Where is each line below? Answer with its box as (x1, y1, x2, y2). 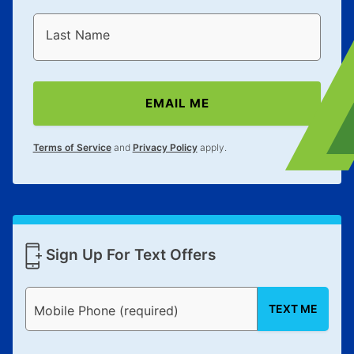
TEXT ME (269, 302, 318, 316)
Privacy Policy (132, 141, 198, 153)
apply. (197, 141, 227, 153)
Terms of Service (32, 141, 111, 153)
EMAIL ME (145, 96, 209, 111)
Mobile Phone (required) (33, 302, 179, 318)
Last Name (45, 27, 110, 43)
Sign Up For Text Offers (41, 246, 216, 265)
